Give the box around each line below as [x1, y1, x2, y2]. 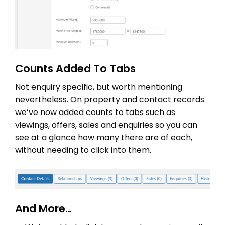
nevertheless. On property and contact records [15, 94, 204, 106]
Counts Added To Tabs [15, 61, 136, 76]
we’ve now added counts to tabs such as [15, 106, 175, 119]
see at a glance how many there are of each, [15, 132, 192, 144]
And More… [15, 201, 72, 216]
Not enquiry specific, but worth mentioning [15, 81, 182, 93]
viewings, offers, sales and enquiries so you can [15, 119, 197, 131]
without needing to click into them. [15, 144, 151, 156]
